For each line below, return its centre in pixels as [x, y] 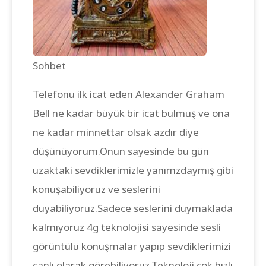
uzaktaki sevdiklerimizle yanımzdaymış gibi [133, 170]
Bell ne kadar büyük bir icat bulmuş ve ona [131, 113]
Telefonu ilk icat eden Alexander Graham [129, 94]
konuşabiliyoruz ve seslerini [96, 189]
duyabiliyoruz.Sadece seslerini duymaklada [133, 208]
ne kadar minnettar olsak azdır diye [116, 132]
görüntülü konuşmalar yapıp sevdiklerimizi [132, 246]
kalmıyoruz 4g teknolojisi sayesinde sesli [127, 227]
